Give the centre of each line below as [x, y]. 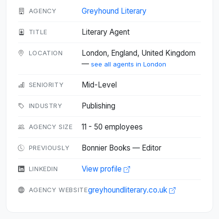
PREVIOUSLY [49, 148]
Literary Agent [106, 32]
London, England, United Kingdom [139, 53]
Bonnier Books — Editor [121, 148]
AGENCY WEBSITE [58, 190]
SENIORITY [46, 85]
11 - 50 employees [112, 127]
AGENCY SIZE [51, 127]
